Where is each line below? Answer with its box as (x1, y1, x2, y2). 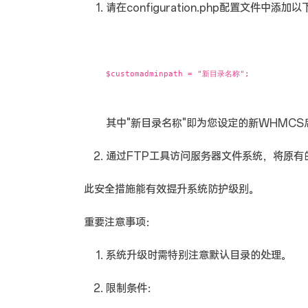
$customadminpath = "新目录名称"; (106, 69, 250, 78)
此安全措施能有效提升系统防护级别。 (84, 182, 259, 196)
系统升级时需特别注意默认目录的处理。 (106, 248, 291, 262)
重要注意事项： (84, 215, 156, 229)
